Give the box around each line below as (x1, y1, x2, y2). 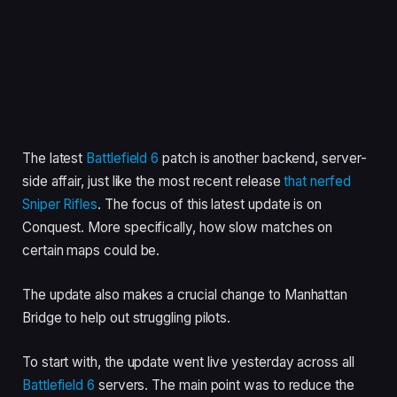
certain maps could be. (22, 242, 160, 260)
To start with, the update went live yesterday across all (22, 353, 354, 370)
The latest (22, 150, 87, 167)
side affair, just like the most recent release (22, 173, 284, 191)
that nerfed (284, 173, 351, 191)
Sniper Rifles (22, 196, 98, 214)
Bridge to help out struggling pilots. (22, 308, 231, 326)
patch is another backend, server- (159, 150, 367, 167)
